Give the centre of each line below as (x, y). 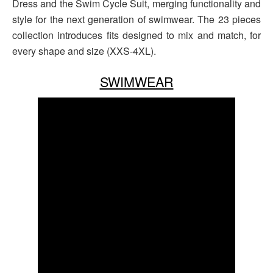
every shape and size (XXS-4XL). (84, 51)
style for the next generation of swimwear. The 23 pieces (136, 19)
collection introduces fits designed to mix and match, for (136, 35)
